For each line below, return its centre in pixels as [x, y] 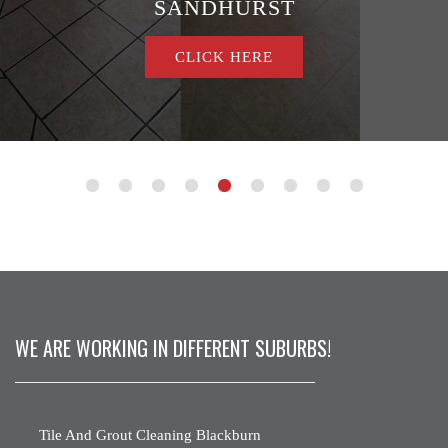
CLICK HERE [224, 57]
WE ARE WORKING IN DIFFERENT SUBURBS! [173, 348]
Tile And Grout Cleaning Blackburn [150, 435]
